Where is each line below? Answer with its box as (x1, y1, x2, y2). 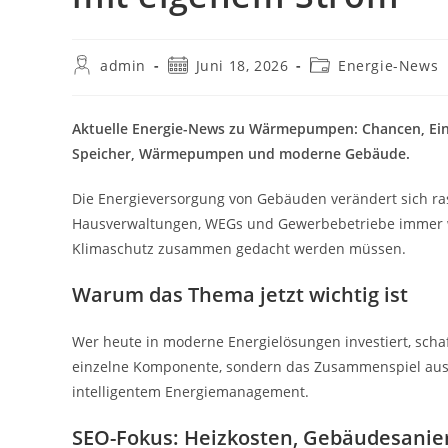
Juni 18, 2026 (195, 55, 289, 75)
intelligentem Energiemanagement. (72, 381, 309, 401)
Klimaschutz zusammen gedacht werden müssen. (72, 238, 406, 258)
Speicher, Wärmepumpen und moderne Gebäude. (72, 143, 410, 163)
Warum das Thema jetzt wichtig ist (72, 280, 408, 308)
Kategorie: (309, 72, 384, 92)
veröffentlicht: (166, 72, 270, 92)
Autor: (71, 72, 116, 92)
